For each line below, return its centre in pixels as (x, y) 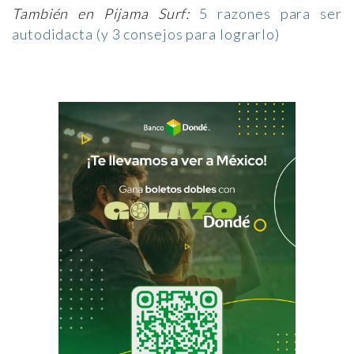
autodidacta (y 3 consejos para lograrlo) (146, 34)
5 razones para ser (271, 13)
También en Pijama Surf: (101, 13)
